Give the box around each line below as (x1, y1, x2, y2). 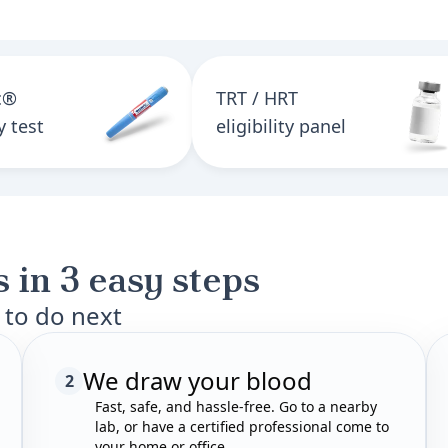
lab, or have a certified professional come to (95, 417, 389, 436)
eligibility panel (216, 114, 346, 138)
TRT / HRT (216, 86, 298, 110)
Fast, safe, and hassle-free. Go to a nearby (95, 397, 377, 416)
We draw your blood (83, 364, 312, 397)
